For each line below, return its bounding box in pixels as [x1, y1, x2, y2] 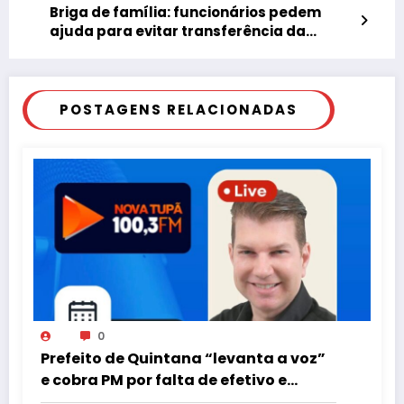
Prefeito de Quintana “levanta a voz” [41, 347, 326, 369]
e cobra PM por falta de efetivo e [41, 369, 287, 390]
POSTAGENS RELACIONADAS [60, 99, 298, 119]
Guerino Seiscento [50, 40, 183, 60]
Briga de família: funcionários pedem [50, 2, 321, 22]
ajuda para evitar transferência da [50, 21, 306, 41]
